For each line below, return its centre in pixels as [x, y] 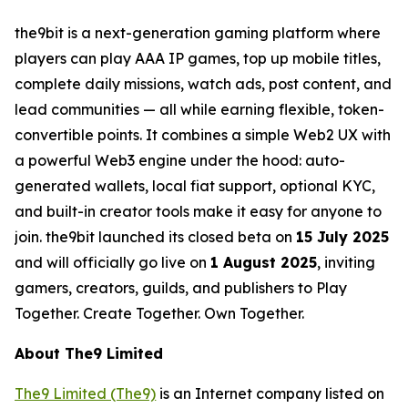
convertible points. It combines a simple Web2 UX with [203, 134]
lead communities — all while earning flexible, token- [200, 109]
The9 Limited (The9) [86, 393]
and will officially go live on [113, 262]
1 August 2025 [264, 262]
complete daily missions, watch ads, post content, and [204, 83]
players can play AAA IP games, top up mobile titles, [198, 58]
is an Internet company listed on [270, 393]
